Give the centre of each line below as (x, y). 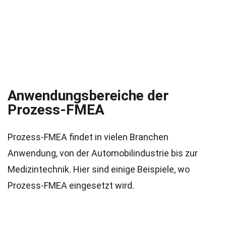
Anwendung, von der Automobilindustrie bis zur (103, 153)
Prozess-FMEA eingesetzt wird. (71, 185)
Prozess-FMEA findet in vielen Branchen (88, 137)
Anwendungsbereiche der (88, 96)
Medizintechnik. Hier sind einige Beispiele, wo (99, 169)
